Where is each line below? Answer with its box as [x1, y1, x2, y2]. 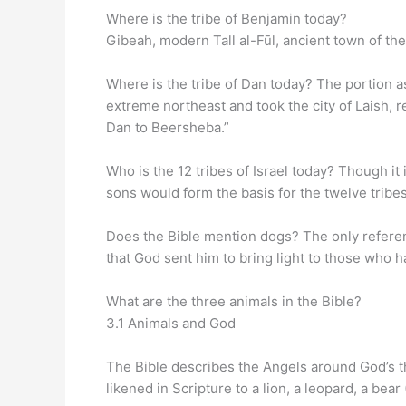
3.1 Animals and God [106, 314, 236, 332]
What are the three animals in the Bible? [106, 293, 362, 310]
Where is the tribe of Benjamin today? [106, 10, 347, 27]
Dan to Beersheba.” [106, 119, 229, 136]
